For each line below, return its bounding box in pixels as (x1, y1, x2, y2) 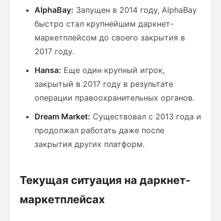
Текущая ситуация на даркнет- (20, 174, 190, 186)
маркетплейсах (20, 193, 105, 206)
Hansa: (35, 65, 61, 75)
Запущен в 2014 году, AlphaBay (74, 5, 197, 15)
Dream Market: (35, 111, 90, 121)
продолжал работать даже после (35, 125, 164, 135)
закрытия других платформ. (35, 139, 145, 149)
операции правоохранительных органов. (35, 93, 194, 103)
